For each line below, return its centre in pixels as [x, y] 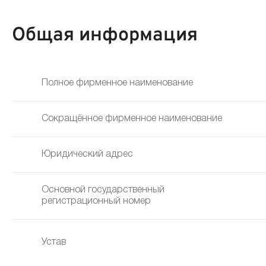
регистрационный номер [96, 201]
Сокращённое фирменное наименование [132, 119]
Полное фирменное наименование [117, 83]
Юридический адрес [87, 154]
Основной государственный [103, 190]
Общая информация [105, 36]
